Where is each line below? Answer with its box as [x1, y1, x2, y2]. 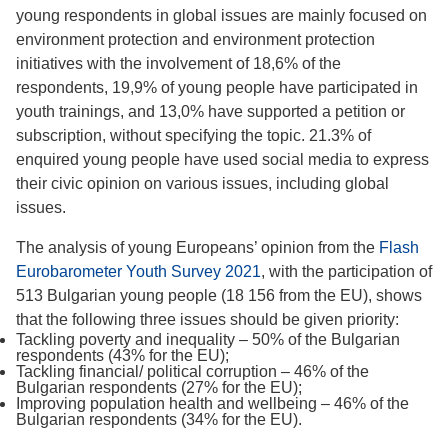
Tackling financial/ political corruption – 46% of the [16, 363, 369, 380]
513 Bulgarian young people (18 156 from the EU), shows [16, 287, 422, 304]
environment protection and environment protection [16, 31, 375, 48]
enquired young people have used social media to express [16, 151, 429, 168]
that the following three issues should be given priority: [16, 311, 399, 328]
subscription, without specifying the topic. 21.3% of [16, 127, 371, 144]
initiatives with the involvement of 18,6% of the [16, 55, 341, 72]
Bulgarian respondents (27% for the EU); [16, 379, 302, 396]
